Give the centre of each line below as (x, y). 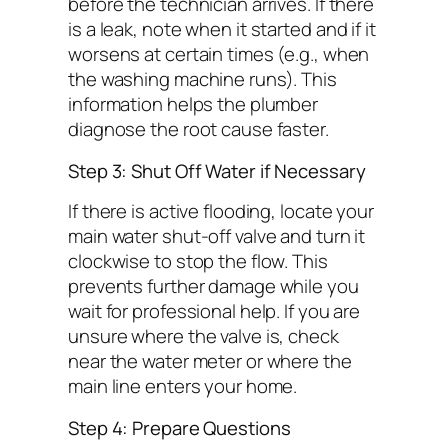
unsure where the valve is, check (203, 336)
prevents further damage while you (213, 286)
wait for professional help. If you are (214, 311)
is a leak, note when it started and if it (222, 29)
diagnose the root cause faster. (198, 129)
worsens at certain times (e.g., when (219, 54)
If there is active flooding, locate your (221, 211)
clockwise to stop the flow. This (198, 261)
